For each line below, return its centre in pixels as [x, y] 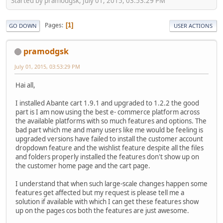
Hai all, [25, 85]
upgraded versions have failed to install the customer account [109, 139]
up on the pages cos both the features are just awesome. [102, 210]
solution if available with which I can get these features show [107, 201]
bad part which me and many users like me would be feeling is [109, 130]
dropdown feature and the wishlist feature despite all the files [110, 148]
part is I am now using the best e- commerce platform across [108, 112]
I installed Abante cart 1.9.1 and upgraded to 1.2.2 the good [107, 103]
